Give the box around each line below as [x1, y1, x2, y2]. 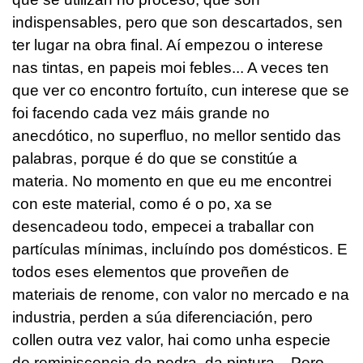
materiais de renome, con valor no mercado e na [12, 285, 349, 303]
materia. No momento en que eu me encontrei [12, 172, 331, 190]
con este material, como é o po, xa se [12, 194, 272, 212]
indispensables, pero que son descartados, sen [12, 13, 343, 31]
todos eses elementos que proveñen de [12, 263, 289, 280]
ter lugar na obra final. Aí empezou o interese [12, 36, 323, 53]
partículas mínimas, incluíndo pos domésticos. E [12, 240, 348, 258]
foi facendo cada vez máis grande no [12, 104, 270, 122]
